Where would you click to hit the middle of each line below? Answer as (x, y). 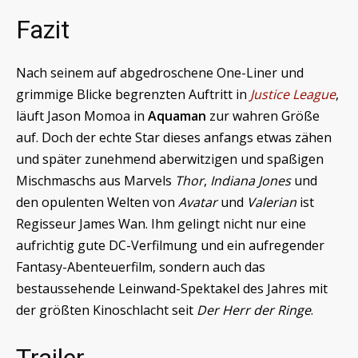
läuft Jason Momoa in (82, 116)
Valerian (272, 203)
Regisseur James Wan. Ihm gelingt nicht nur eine (161, 224)
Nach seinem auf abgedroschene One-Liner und (160, 73)
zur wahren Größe (263, 116)
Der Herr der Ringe (254, 310)
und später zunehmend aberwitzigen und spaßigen (170, 159)
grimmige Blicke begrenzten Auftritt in (133, 95)
